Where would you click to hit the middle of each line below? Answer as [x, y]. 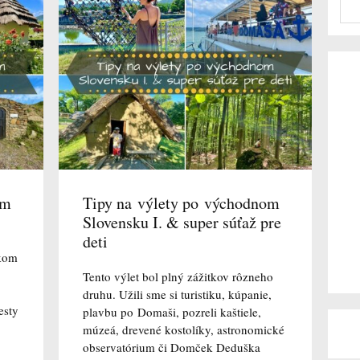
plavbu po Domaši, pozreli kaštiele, [172, 312]
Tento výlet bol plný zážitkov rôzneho [178, 277]
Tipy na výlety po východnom [181, 203]
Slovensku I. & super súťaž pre [182, 223]
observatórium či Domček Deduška [171, 348]
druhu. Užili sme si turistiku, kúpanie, [177, 295]
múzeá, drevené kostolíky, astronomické [183, 330]
